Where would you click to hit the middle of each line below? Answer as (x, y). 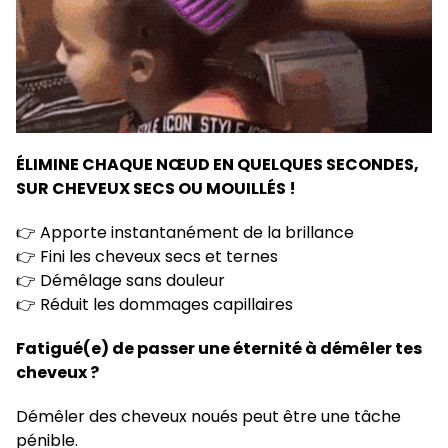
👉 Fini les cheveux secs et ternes (147, 257)
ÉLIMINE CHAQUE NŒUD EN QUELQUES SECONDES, (217, 165)
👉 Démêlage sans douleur (120, 281)
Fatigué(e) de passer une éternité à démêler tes (219, 349)
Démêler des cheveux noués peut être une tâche (208, 417)
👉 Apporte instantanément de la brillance (185, 233)
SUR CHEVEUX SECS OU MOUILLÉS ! (156, 189)
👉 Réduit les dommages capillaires (154, 305)
